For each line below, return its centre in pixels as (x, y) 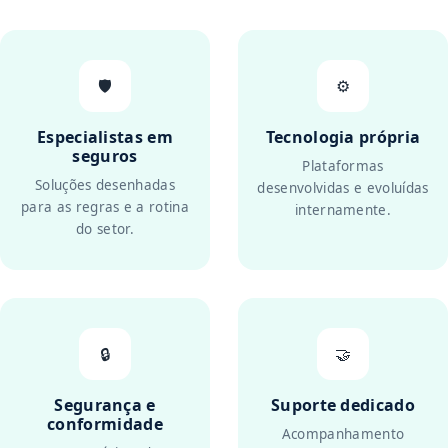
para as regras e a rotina (104, 207)
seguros (105, 156)
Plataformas (343, 166)
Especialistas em (105, 137)
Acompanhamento (343, 434)
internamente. (343, 210)
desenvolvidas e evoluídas (343, 188)
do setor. (105, 229)
